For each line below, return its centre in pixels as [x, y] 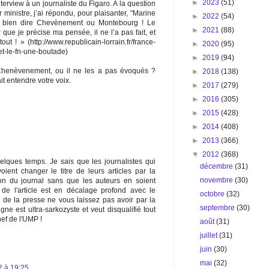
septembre [219, 208]
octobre [213, 194]
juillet [210, 235]
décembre [218, 166]
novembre [218, 180]
